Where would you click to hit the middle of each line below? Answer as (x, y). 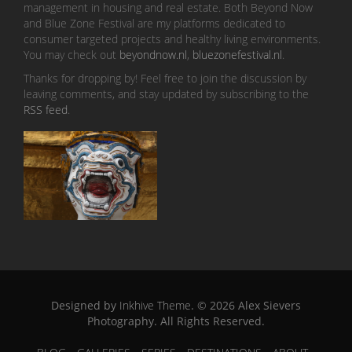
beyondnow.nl (153, 55)
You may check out (71, 55)
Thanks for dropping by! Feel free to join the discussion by (165, 79)
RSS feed (46, 110)
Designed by (85, 306)
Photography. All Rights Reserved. (176, 321)
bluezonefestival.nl (237, 55)
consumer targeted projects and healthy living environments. (172, 39)
